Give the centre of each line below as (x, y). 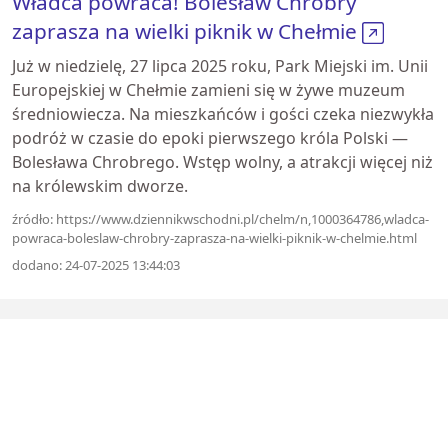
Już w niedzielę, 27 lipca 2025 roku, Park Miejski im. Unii (220, 66)
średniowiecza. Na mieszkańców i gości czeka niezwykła (223, 114)
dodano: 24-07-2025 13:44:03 (96, 265)
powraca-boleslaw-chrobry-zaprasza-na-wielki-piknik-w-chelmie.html (214, 238)
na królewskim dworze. (100, 186)
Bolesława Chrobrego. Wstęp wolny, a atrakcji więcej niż (222, 162)
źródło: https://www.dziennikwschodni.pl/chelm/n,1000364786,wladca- (220, 219)
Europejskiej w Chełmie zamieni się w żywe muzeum (208, 90)
